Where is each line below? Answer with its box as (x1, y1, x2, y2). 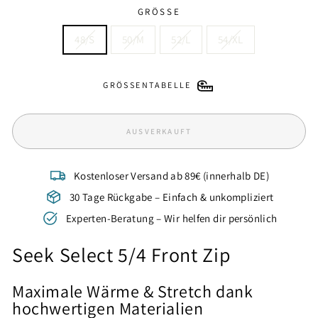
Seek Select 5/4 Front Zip (12, 241, 231, 268)
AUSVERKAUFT (126, 126, 192, 136)
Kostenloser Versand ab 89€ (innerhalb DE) (73, 168, 270, 182)
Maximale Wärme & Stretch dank (12, 280, 253, 302)
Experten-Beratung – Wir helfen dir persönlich (65, 211, 278, 225)
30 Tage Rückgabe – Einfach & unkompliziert (69, 190, 274, 204)
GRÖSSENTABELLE (103, 79, 186, 90)
